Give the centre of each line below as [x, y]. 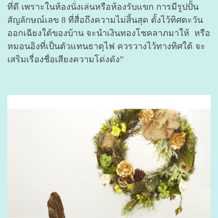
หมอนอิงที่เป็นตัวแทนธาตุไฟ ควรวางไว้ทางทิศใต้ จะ [106, 46]
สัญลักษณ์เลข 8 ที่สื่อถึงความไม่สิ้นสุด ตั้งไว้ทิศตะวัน [105, 20]
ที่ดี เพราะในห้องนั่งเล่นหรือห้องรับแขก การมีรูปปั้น [103, 7]
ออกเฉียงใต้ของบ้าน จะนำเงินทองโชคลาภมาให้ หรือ [109, 33]
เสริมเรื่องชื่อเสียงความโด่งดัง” [65, 59]
